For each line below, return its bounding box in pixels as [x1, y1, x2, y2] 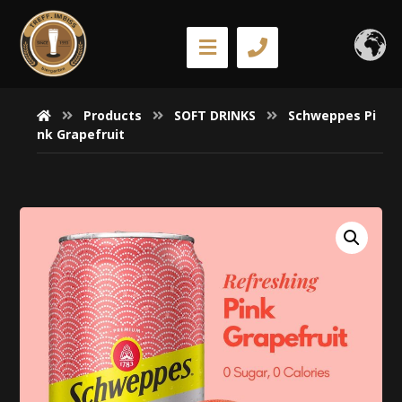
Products [83, 107, 143, 124]
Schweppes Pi [288, 107, 377, 124]
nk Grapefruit [37, 126, 126, 143]
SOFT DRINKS [174, 107, 257, 124]
